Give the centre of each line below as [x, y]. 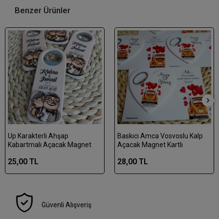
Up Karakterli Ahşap [38, 136]
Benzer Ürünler [43, 11]
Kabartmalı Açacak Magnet [50, 145]
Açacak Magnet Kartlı [150, 145]
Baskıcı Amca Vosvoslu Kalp [160, 136]
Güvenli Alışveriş [67, 205]
